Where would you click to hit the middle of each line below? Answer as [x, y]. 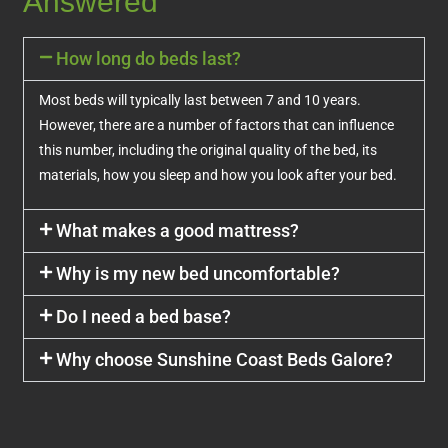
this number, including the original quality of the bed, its [208, 150]
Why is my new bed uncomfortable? [198, 274]
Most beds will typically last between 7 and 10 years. [200, 100]
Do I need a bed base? [144, 317]
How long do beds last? [149, 59]
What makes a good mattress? [178, 231]
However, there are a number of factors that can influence [217, 125]
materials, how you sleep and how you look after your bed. [218, 175]
